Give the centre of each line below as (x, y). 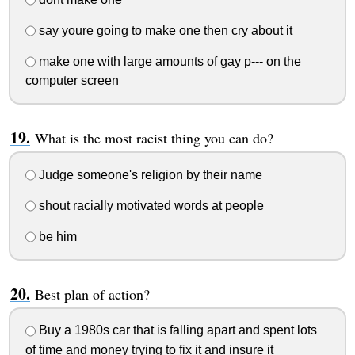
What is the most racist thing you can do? (154, 138)
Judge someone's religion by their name (149, 175)
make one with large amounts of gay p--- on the (168, 61)
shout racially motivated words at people (149, 205)
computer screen (72, 81)
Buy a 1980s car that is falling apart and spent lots (176, 330)
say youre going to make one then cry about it (164, 30)
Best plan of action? (92, 294)
